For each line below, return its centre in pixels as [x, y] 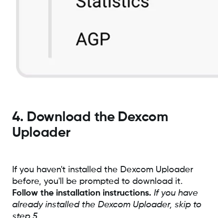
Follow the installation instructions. [82, 193]
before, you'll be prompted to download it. [97, 181]
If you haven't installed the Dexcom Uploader [102, 170]
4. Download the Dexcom [90, 117]
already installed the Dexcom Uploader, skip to [107, 205]
